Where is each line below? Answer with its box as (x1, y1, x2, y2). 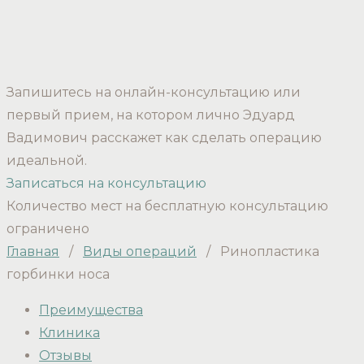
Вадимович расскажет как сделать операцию (6, 130, 322, 145)
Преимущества (39, 302, 143, 318)
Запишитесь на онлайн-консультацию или (6, 84, 301, 100)
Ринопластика (220, 244, 319, 259)
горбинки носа (6, 266, 110, 282)
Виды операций (83, 244, 197, 259)
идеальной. (6, 153, 87, 168)
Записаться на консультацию (6, 175, 206, 191)
